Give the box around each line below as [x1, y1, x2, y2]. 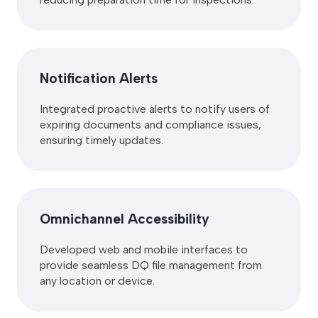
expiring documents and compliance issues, [40, 117, 261, 131]
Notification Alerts [40, 70, 158, 87]
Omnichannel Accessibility [40, 210, 209, 227]
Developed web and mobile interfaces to [40, 242, 248, 256]
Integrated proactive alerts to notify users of [40, 102, 270, 116]
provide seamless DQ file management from [40, 258, 262, 272]
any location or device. [40, 273, 155, 287]
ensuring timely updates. [40, 133, 163, 147]
